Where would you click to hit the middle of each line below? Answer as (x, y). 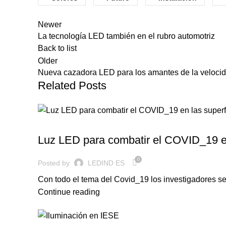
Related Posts (72, 86)
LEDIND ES (106, 163)
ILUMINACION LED (70, 123)
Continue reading (69, 192)
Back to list (57, 48)
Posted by (54, 163)
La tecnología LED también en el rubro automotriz (126, 36)
